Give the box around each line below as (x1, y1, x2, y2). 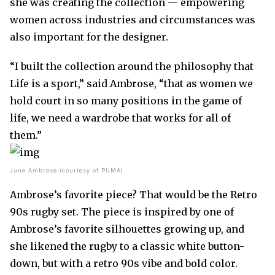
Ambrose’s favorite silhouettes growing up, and (10, 223, 244, 235)
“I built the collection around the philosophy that (10, 60, 254, 72)
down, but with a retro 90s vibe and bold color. (10, 257, 238, 269)
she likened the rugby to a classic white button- (10, 240, 244, 252)
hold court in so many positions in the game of (10, 95, 242, 107)
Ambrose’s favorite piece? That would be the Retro (10, 188, 257, 201)
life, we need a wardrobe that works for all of (10, 112, 231, 124)
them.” (10, 129, 42, 141)
